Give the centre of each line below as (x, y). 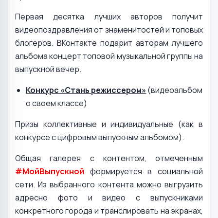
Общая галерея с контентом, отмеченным (109, 158)
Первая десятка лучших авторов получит (109, 17)
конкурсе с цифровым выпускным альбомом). (100, 137)
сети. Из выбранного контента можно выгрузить (109, 185)
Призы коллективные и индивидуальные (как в (109, 124)
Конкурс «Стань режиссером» (86, 90)
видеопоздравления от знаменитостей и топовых (109, 30)
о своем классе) (57, 103)
